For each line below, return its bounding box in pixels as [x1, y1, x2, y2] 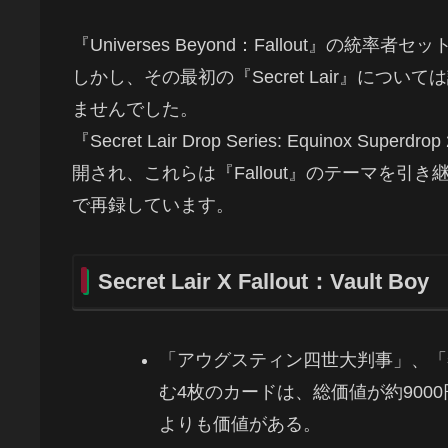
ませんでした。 [72, 99, 198, 120]
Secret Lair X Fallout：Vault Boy [98, 268, 429, 294]
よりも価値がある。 [159, 414, 322, 435]
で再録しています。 [72, 195, 234, 216]
